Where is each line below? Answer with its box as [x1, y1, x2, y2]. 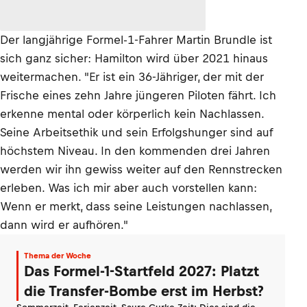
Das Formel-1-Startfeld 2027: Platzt [24, 263, 259, 279]
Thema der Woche [24, 251, 91, 260]
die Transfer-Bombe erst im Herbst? [24, 283, 264, 299]
